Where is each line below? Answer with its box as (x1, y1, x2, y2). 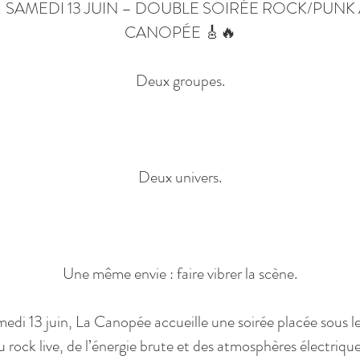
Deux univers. (138, 166, 222, 189)
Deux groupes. (135, 69, 225, 92)
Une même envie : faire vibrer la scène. (63, 262, 297, 285)
